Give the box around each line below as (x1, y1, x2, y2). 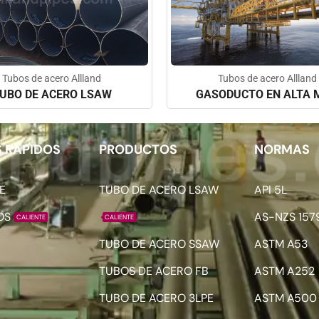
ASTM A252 (254, 263, 315, 278)
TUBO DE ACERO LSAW (99, 182, 219, 197)
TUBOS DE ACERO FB (99, 263, 209, 278)
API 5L (254, 182, 288, 197)
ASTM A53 (254, 236, 308, 251)
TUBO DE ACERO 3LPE (99, 290, 214, 305)
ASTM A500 (254, 290, 318, 305)
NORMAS (254, 140, 310, 158)
